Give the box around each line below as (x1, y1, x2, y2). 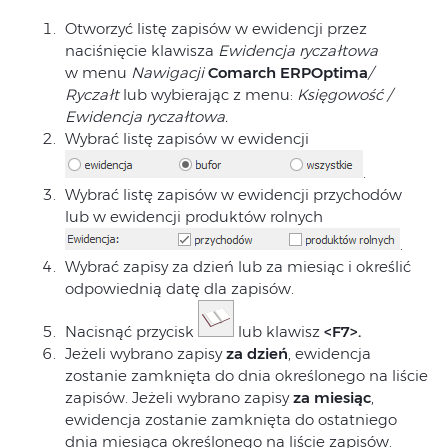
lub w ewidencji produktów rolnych (65, 207, 323, 227)
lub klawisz (234, 322, 324, 342)
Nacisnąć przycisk (65, 322, 198, 342)
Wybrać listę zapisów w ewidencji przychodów (65, 185, 402, 205)
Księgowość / (297, 85, 392, 105)
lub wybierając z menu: (119, 85, 297, 105)
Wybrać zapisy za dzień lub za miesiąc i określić (65, 257, 411, 277)
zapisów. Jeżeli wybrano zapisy (65, 388, 293, 408)
